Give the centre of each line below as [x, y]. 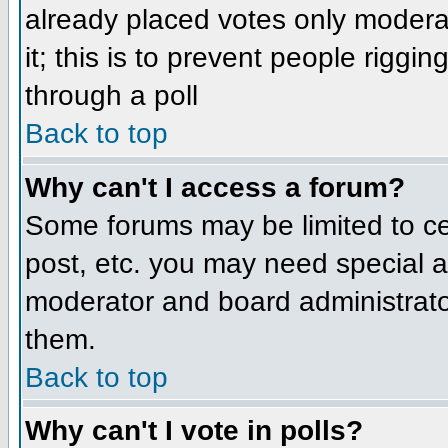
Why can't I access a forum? [215, 187]
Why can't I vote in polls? [194, 430]
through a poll [111, 95]
